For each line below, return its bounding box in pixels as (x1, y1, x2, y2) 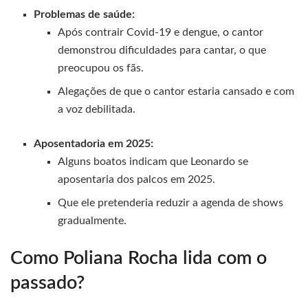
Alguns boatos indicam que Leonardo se (57, 156, 248, 168)
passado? (10, 274, 85, 293)
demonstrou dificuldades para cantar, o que (57, 45, 266, 56)
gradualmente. (57, 215, 126, 227)
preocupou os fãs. (57, 63, 144, 74)
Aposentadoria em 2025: (34, 138, 154, 150)
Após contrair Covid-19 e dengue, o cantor (57, 27, 263, 38)
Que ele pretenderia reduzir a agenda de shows (57, 197, 283, 209)
